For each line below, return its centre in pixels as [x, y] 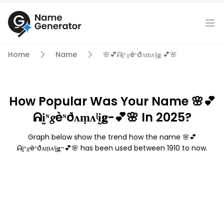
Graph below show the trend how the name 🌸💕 [112, 137]
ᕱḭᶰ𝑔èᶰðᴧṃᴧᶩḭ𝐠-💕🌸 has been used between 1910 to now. [112, 148]
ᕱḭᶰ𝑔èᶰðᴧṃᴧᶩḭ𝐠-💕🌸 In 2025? [112, 117]
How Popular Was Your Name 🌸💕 [112, 101]
